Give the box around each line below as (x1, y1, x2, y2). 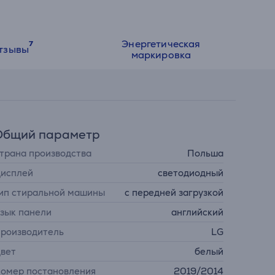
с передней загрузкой (124, 187, 223, 198)
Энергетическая (122, 37, 201, 50)
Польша (187, 147, 223, 159)
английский (171, 206, 223, 218)
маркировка (131, 48, 192, 61)
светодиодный (157, 167, 223, 179)
